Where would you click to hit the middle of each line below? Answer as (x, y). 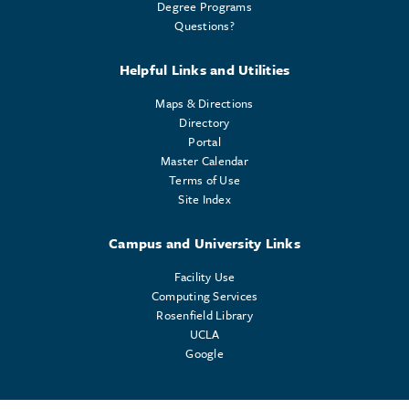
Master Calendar (204, 160)
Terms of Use (204, 179)
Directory (204, 122)
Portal (204, 141)
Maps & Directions (204, 103)
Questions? (204, 25)
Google (204, 353)
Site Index (204, 199)
